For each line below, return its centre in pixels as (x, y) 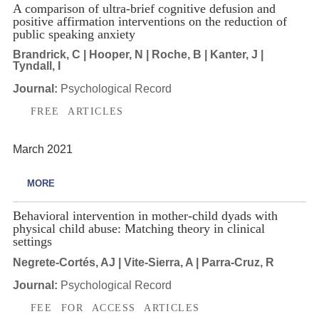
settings (32, 241)
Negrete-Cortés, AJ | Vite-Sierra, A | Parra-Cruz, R (143, 262)
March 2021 (42, 149)
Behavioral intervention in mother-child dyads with (145, 216)
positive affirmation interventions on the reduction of (150, 21)
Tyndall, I (36, 66)
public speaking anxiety (74, 34)
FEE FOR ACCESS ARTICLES (115, 307)
